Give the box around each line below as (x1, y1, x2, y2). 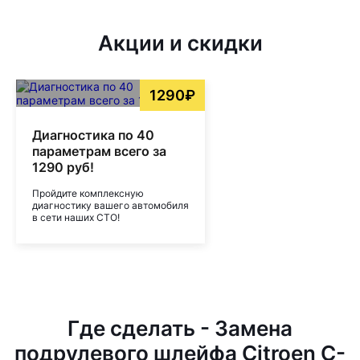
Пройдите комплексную (32, 187, 144, 199)
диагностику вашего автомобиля (32, 199, 189, 211)
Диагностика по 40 (32, 127, 154, 143)
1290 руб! (32, 159, 94, 175)
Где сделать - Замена (67, 316, 292, 341)
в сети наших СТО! (32, 211, 120, 223)
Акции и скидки (97, 31, 263, 55)
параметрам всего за (32, 143, 166, 159)
